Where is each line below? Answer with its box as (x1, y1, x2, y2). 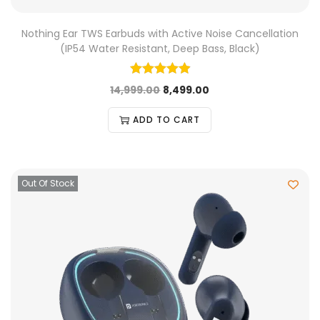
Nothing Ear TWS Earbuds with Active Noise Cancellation (21, 26, 299, 41)
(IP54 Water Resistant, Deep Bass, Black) (59, 41, 260, 56)
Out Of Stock (21, 177, 74, 189)
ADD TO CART (133, 114, 201, 126)
